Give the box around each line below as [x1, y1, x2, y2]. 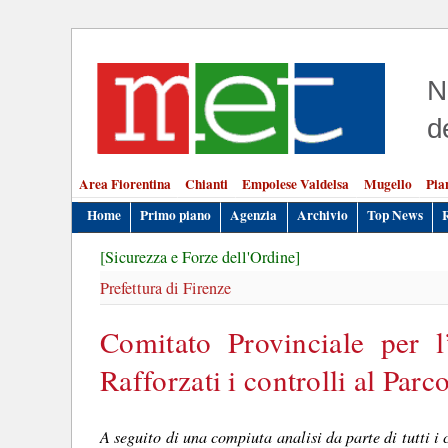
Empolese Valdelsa [242, 174, 350, 195]
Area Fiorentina [78, 174, 171, 195]
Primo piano [140, 204, 212, 225]
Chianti [185, 174, 229, 195]
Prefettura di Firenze [100, 276, 232, 299]
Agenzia [230, 204, 278, 225]
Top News [366, 204, 423, 225]
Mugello [363, 174, 412, 195]
